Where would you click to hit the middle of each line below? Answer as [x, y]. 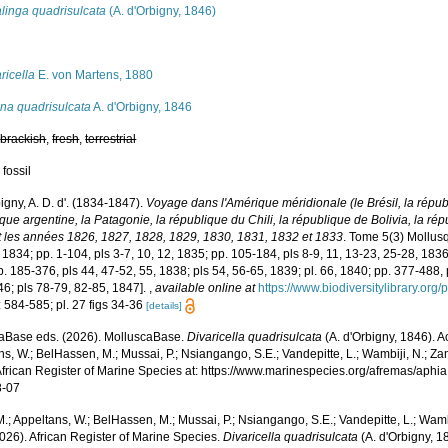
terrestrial [111, 139]
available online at [205, 288]
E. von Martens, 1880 [94, 75]
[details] [164, 305]
